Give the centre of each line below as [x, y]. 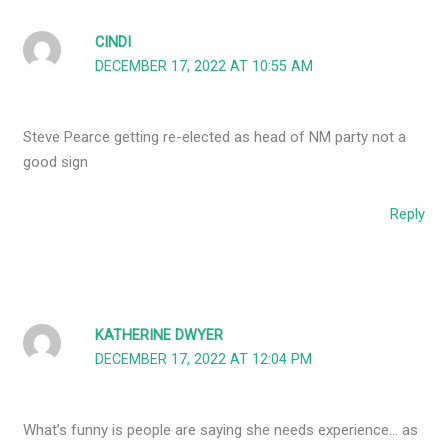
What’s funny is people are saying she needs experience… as [221, 430]
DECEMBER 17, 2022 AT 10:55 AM [204, 66]
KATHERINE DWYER [159, 336]
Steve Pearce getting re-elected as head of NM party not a [215, 137]
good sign [56, 162]
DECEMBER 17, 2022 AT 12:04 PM [204, 360]
